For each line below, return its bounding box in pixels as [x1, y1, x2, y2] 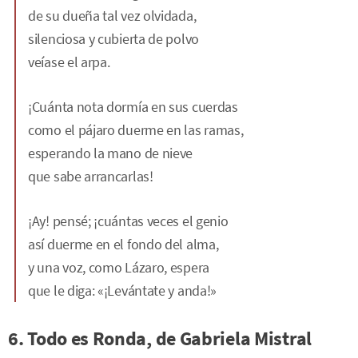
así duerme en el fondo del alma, [28, 235, 219, 253]
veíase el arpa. [28, 53, 110, 71]
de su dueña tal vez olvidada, [28, 6, 197, 25]
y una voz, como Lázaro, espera [28, 258, 209, 276]
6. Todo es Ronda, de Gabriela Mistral [8, 326, 312, 351]
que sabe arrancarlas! [28, 167, 153, 185]
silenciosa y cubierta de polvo [28, 30, 199, 48]
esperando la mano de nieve [28, 144, 193, 162]
